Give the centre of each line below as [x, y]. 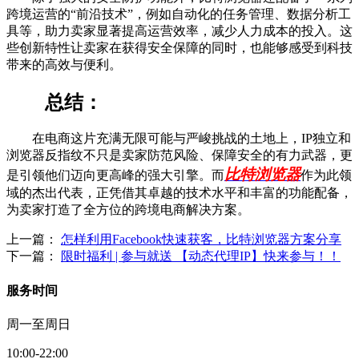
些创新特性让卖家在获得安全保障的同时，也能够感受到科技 [179, 47]
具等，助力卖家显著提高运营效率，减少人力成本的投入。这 [179, 30]
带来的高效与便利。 [64, 64]
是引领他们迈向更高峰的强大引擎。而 [115, 175]
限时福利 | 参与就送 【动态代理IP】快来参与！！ [201, 256]
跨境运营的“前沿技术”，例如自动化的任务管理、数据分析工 [179, 14]
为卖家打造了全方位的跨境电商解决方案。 [128, 210]
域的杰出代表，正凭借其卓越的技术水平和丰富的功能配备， [179, 193]
